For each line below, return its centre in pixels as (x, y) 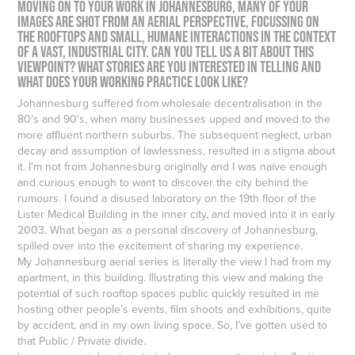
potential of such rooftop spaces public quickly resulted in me (169, 294)
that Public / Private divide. (82, 341)
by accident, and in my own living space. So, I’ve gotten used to (173, 325)
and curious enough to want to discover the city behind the (163, 183)
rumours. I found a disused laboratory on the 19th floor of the (167, 198)
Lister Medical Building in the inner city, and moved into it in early (177, 214)
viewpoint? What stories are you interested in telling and (170, 67)
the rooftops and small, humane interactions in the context (177, 37)
